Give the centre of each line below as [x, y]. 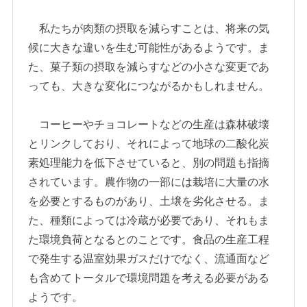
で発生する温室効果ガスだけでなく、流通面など [149, 259]
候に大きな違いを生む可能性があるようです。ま [149, 48]
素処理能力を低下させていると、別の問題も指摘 [149, 163]
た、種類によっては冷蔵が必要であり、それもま [149, 220]
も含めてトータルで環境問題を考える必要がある [149, 278]
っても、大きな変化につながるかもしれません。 [149, 86]
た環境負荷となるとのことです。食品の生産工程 [149, 240]
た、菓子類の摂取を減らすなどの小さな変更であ [149, 67]
